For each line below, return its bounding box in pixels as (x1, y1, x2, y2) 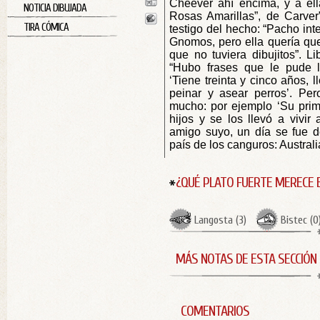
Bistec (281, 214, 307, 226)
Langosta (194, 214, 233, 226)
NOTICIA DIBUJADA (24, 2, 86, 14)
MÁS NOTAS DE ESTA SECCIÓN (176, 251, 316, 267)
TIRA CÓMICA (24, 21, 69, 34)
